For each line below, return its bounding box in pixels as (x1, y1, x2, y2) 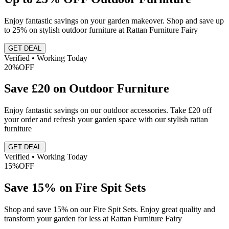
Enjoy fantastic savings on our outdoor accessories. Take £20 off (4, 106, 212, 115)
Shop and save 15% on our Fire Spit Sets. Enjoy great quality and (4, 205, 215, 214)
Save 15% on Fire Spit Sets (4, 181, 146, 195)
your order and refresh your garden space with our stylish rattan (4, 115, 208, 124)
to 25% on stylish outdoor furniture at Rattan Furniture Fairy (4, 25, 198, 34)
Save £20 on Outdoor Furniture (4, 82, 169, 96)
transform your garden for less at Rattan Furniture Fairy (4, 214, 182, 223)
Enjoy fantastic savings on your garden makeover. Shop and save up (4, 16, 224, 25)
